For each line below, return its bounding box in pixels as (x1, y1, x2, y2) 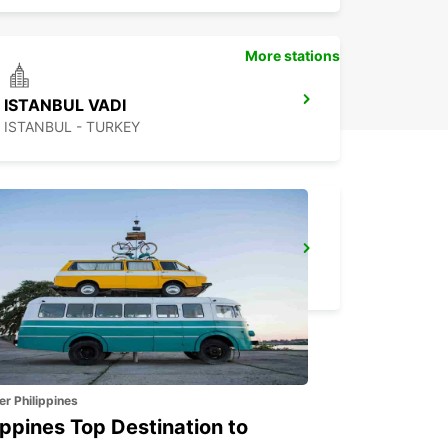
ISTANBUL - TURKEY (4, 118, 140, 135)
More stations (245, 47, 340, 64)
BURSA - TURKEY (4, 267, 118, 284)
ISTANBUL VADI (4, 95, 126, 115)
